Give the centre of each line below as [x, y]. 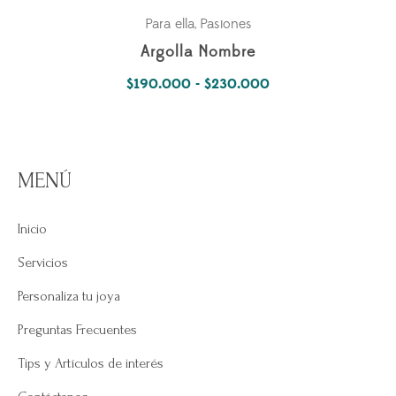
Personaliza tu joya [69, 297]
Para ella [169, 24]
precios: [294, 133]
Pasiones [225, 24]
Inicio [32, 229]
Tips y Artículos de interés [91, 364]
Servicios [43, 263]
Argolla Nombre [198, 53]
